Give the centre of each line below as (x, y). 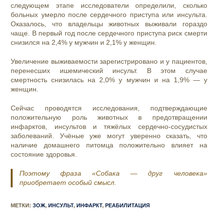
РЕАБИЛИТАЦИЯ (128, 205)
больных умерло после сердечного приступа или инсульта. (109, 14)
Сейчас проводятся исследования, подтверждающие (109, 108)
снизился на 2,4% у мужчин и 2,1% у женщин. (84, 42)
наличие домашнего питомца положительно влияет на (109, 145)
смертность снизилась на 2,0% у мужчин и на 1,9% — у (109, 80)
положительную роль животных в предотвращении (109, 117)
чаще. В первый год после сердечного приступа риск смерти (109, 33)
